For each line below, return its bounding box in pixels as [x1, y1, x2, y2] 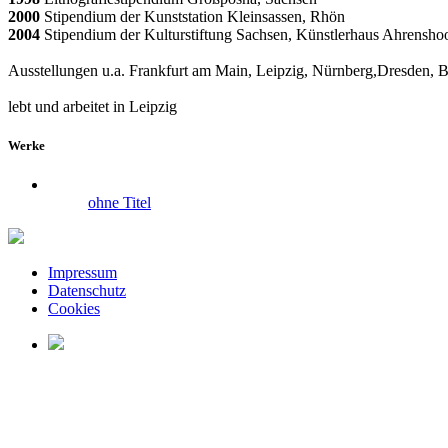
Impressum [48, 263, 117, 281]
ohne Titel [88, 193, 151, 211]
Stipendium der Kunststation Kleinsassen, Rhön [40, 7, 345, 25]
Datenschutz [48, 281, 126, 299]
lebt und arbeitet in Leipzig [8, 97, 177, 115]
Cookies [48, 299, 100, 317]
